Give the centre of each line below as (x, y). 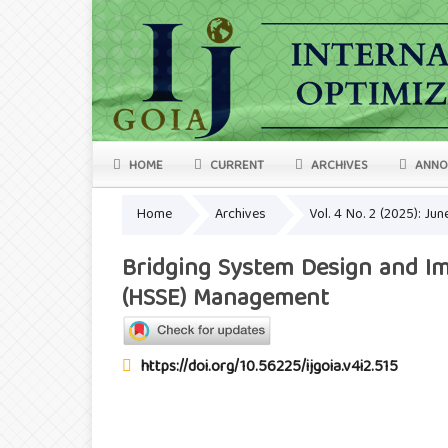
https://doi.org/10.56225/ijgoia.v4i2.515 (269, 368)
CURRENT (235, 166)
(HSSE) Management (225, 299)
